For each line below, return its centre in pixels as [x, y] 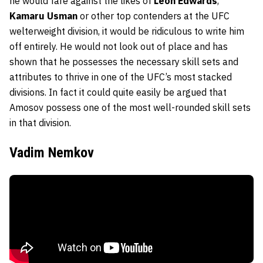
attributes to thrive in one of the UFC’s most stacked [121, 77]
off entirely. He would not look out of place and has [119, 46]
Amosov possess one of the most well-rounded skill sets [130, 107]
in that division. [41, 122]
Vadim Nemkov [52, 152]
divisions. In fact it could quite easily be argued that [118, 92]
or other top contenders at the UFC [154, 16]
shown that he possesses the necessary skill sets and [124, 61]
